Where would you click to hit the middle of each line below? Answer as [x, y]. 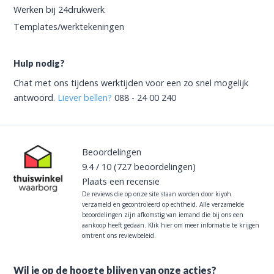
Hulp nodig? [39, 63]
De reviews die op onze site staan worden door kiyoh [157, 194]
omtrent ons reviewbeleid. [119, 235]
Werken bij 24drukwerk [59, 9]
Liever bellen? [85, 97]
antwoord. [36, 97]
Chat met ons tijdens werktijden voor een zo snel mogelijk [131, 83]
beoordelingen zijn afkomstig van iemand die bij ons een [163, 214]
